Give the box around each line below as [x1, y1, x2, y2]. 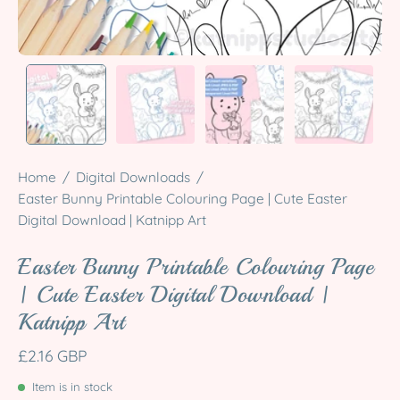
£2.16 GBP [18, 346, 87, 366]
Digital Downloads [76, 169, 190, 187]
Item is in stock [32, 379, 112, 395]
